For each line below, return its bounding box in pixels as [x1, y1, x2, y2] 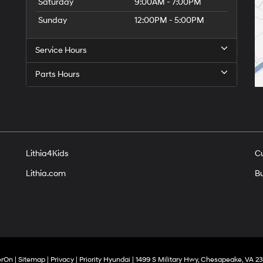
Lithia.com [26, 168, 66, 178]
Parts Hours [35, 69, 80, 79]
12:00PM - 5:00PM [134, 15, 204, 25]
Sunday [38, 15, 67, 25]
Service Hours [35, 45, 87, 55]
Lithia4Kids [26, 149, 69, 159]
